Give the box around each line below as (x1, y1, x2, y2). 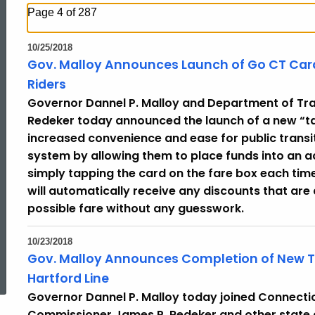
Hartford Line (27, 270, 109, 287)
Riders (27, 76, 66, 93)
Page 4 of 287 (27, 6, 97, 18)
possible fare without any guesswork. (27, 200, 244, 217)
